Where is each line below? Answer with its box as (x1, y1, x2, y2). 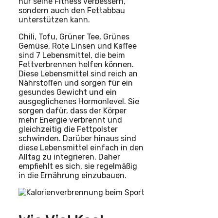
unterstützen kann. (18, 15, 90, 24)
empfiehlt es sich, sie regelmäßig (18, 161, 137, 171)
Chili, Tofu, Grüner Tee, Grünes (18, 32, 129, 41)
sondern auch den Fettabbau (18, 5, 125, 15)
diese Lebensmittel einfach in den (18, 143, 144, 152)
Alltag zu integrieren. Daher (18, 152, 120, 162)
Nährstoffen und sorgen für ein (18, 78, 133, 88)
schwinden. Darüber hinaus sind (18, 133, 136, 143)
